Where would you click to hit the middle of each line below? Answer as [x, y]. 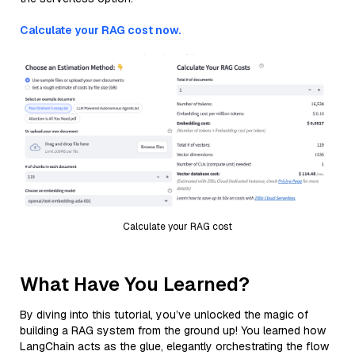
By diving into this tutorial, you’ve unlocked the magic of [164, 314]
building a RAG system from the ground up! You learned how [173, 330]
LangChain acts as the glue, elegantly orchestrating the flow [174, 346]
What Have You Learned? [135, 284]
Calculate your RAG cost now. [100, 30]
